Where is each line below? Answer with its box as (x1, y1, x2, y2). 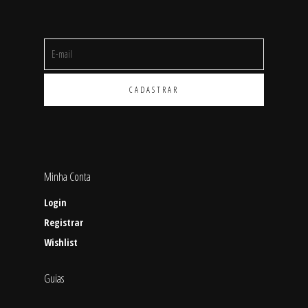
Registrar (44, 216, 83, 230)
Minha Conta (44, 169, 91, 185)
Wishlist (44, 236, 78, 250)
